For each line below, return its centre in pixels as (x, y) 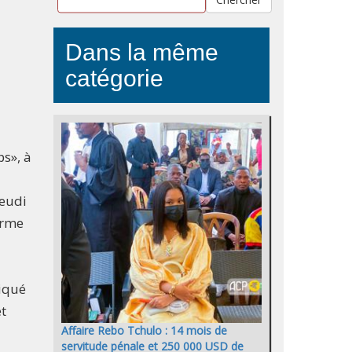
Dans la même (142, 52)
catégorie (114, 78)
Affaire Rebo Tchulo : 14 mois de (144, 331)
